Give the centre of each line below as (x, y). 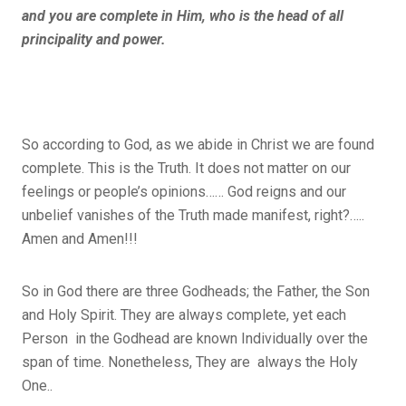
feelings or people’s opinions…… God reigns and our (184, 191)
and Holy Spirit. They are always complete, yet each (184, 314)
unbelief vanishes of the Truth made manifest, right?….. (193, 215)
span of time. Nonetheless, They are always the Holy (190, 362)
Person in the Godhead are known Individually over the (195, 338)
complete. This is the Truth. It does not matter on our (186, 168)
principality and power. (94, 39)
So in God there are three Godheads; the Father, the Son (196, 291)
